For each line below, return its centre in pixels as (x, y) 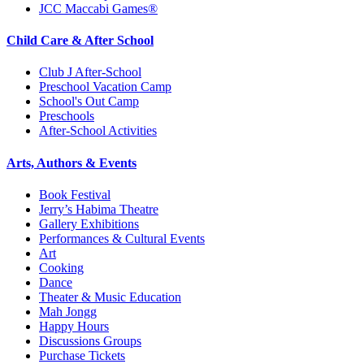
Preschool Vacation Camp (105, 87)
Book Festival (75, 194)
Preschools (67, 116)
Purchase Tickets (82, 355)
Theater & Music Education (110, 297)
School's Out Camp (89, 102)
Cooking (61, 267)
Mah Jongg (68, 311)
